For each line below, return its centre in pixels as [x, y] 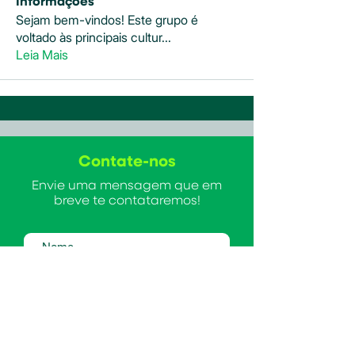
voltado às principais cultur [89, 37]
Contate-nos [127, 161]
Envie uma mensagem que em [127, 186]
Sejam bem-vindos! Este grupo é [107, 19]
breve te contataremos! [127, 201]
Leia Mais [42, 54]
